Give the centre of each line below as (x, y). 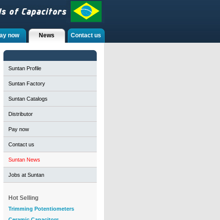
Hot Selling (23, 198)
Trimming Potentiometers (41, 209)
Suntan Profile (25, 68)
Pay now (18, 129)
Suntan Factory (27, 83)
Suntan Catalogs (28, 99)
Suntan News (24, 160)
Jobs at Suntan (26, 175)
